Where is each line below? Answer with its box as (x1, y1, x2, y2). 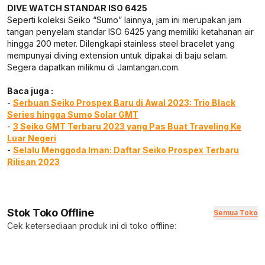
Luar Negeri (7, 132, 56, 143)
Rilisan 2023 (7, 156, 60, 167)
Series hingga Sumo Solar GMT (7, 109, 138, 119)
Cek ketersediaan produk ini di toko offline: (7, 220, 176, 231)
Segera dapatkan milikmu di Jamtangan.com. (7, 62, 180, 72)
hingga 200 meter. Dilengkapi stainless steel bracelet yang (7, 38, 235, 49)
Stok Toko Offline (7, 206, 94, 219)
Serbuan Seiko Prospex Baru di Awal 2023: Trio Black (13, 97, 235, 108)
